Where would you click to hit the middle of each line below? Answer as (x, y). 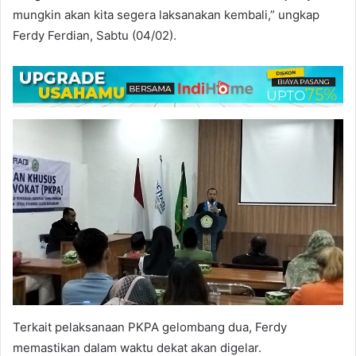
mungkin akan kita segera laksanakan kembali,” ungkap (166, 15)
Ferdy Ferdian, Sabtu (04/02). (95, 36)
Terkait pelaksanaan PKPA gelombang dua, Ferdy (150, 327)
